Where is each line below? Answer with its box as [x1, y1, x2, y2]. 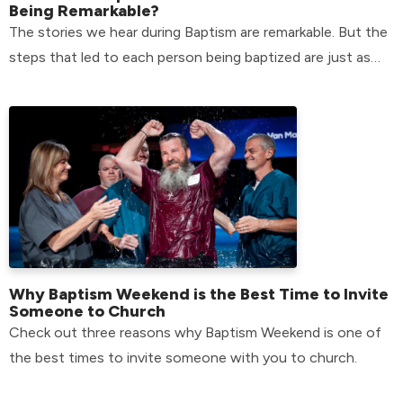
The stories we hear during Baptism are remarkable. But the [9, 22, 388, 40]
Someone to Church [9, 300, 166, 321]
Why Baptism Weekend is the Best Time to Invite [9, 283, 389, 304]
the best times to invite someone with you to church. [9, 348, 357, 366]
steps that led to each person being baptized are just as [9, 48, 371, 66]
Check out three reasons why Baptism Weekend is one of [9, 323, 381, 341]
